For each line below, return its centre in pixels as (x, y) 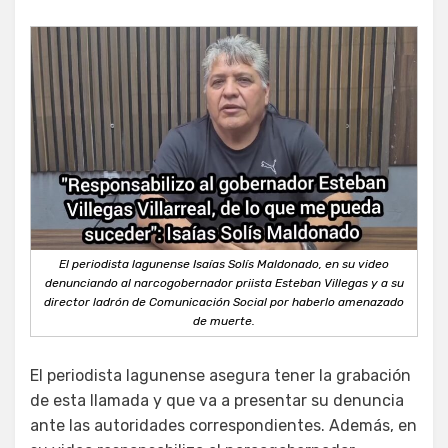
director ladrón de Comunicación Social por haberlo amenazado (224, 301)
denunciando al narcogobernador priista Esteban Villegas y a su (224, 282)
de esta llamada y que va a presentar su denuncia (217, 400)
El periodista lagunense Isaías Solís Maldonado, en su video (224, 263)
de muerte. (224, 320)
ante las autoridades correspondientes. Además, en (223, 425)
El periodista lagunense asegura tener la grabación (220, 375)
